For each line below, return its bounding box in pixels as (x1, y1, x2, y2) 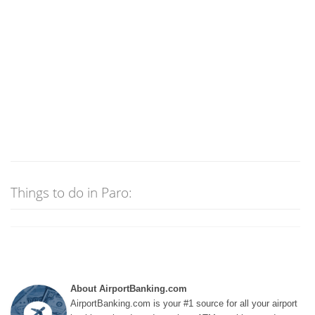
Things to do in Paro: (11, 182, 133, 202)
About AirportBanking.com (70, 283, 187, 294)
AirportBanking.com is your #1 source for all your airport (70, 297, 297, 309)
